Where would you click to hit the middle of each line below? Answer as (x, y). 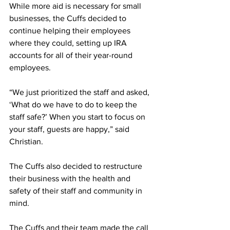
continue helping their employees (71, 31)
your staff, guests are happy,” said (70, 129)
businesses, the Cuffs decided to (69, 18)
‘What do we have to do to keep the (74, 104)
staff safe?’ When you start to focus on (78, 117)
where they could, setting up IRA (69, 43)
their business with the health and (71, 178)
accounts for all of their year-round (72, 55)
